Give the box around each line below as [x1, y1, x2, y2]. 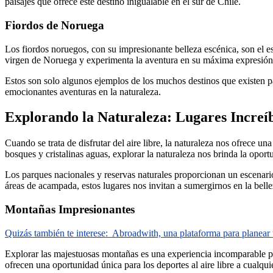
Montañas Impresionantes [5, 203, 135, 216]
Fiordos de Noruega [5, 18, 104, 32]
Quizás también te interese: [5, 227, 108, 238]
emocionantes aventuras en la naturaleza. [5, 86, 161, 97]
